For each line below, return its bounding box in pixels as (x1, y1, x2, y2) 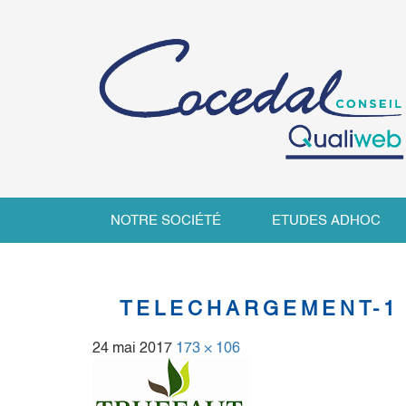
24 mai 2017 (92, 339, 172, 357)
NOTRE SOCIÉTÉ (111, 212, 221, 228)
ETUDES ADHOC (272, 212, 381, 228)
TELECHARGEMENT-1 (120, 297, 399, 321)
